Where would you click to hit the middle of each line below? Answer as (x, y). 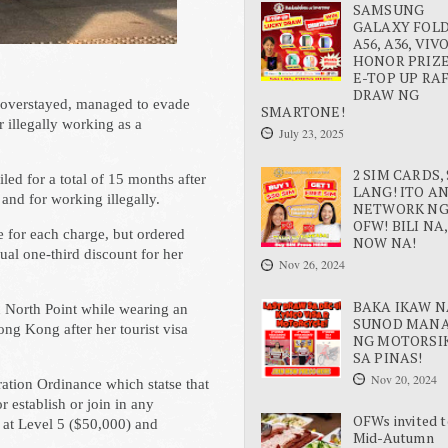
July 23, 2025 (311, 132)
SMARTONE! (303, 111)
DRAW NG (386, 94)
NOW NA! (384, 242)
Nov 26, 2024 (312, 264)
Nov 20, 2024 (403, 378)
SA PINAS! (387, 357)
